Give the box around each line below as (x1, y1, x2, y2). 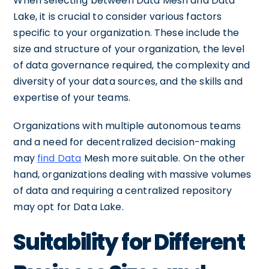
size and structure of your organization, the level (13, 41, 244, 56)
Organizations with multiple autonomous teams (13, 118, 241, 133)
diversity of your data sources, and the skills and (13, 74, 243, 88)
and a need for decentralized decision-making (13, 134, 235, 149)
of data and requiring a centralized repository (13, 183, 232, 198)
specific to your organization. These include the (13, 25, 240, 40)
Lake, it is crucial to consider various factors (13, 9, 222, 23)
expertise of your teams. (13, 90, 130, 104)
